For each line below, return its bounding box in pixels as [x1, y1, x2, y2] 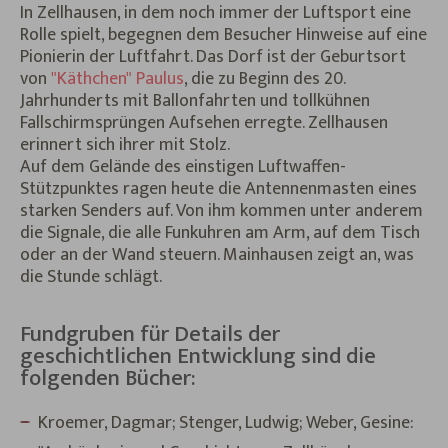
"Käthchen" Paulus [51, 63, 184, 94]
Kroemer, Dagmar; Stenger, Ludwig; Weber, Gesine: [38, 407, 414, 438]
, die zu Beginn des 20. [184, 63, 345, 94]
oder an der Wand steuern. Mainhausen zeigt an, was [20, 239, 414, 270]
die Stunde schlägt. [20, 261, 162, 292]
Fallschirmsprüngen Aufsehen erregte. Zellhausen [20, 107, 388, 138]
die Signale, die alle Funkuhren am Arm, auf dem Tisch [20, 217, 420, 248]
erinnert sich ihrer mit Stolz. [20, 129, 230, 160]
